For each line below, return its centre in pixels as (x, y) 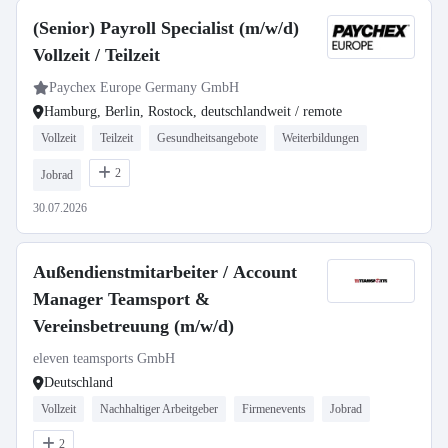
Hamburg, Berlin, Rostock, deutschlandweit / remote (193, 111)
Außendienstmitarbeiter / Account (165, 272)
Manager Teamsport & (121, 299)
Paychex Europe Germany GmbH (144, 87)
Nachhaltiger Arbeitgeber (159, 409)
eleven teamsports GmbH (104, 358)
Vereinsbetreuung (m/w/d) (133, 326)
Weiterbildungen (320, 138)
